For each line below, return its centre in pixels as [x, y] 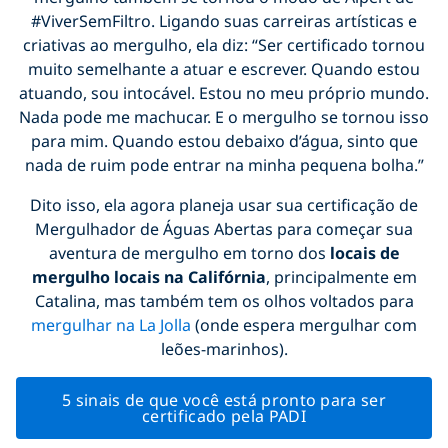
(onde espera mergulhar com [306, 324]
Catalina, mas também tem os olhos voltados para [224, 300]
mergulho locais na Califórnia [148, 276]
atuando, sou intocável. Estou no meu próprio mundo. [224, 92]
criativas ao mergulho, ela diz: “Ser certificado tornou [224, 44]
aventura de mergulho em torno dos [189, 252]
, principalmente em [341, 276]
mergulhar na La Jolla [113, 324]
